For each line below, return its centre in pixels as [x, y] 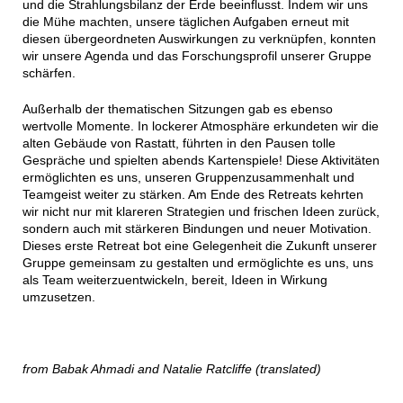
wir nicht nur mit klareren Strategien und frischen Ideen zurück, [201, 212]
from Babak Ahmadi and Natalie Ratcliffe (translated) [171, 369]
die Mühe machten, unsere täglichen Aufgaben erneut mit [185, 22]
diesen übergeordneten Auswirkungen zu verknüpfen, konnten [199, 39]
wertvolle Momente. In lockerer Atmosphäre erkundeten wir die [200, 126]
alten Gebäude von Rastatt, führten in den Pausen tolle [179, 143]
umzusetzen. [58, 297]
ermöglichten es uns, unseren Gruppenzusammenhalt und [188, 178]
